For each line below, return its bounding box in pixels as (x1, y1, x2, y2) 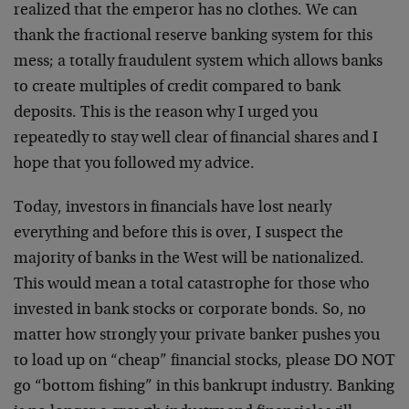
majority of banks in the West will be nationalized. (14, 251, 364, 267)
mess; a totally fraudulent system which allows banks (14, 54, 383, 70)
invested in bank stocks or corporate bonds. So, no (14, 302, 366, 319)
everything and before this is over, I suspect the (14, 225, 343, 242)
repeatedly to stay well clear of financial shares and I (14, 131, 378, 147)
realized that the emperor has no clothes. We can (14, 3, 357, 19)
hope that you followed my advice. (14, 156, 255, 173)
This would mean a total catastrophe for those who (14, 277, 370, 293)
